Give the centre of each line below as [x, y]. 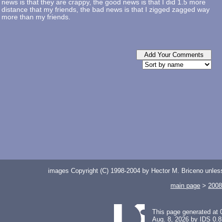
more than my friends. [36, 17]
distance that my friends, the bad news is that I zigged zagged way [106, 9]
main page [185, 186]
